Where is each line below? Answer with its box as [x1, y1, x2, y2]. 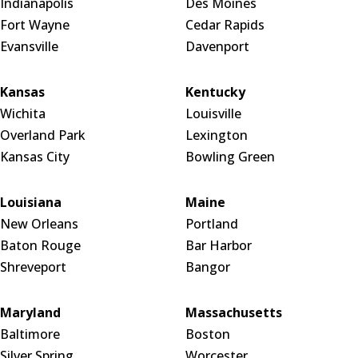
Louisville [185, 104, 241, 122]
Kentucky [185, 82, 245, 101]
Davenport [185, 37, 249, 55]
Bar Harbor [185, 236, 252, 254]
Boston [185, 324, 230, 343]
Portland [185, 214, 238, 233]
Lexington [185, 125, 248, 144]
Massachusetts [185, 303, 282, 321]
